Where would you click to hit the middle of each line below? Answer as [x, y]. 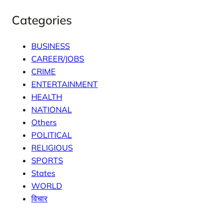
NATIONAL [52, 109]
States [43, 173]
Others [44, 122]
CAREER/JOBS [58, 58]
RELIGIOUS [52, 147]
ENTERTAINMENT [65, 84]
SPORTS [47, 160]
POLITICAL [52, 135]
